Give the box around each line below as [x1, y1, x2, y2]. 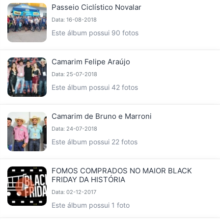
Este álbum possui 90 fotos [52, 28, 138, 37]
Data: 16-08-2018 [52, 16, 97, 24]
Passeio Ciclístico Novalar [52, 2, 141, 12]
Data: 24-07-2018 [52, 125, 97, 133]
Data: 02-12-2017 [52, 189, 96, 196]
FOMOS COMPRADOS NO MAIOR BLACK [52, 166, 192, 176]
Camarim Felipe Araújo [52, 57, 130, 67]
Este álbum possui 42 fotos [52, 83, 138, 92]
